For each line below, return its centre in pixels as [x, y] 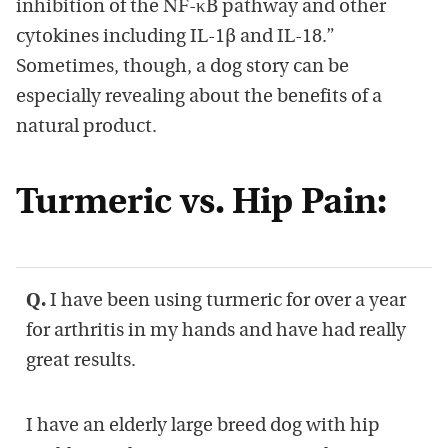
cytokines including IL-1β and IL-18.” [175, 38]
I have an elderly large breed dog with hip [203, 427]
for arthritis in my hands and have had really [216, 332]
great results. [81, 362]
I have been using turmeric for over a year [226, 302]
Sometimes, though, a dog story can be [182, 68]
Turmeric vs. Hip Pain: [201, 204]
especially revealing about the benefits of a [199, 98]
